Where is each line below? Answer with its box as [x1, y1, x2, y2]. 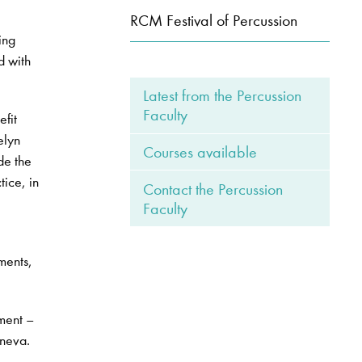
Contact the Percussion [142, 179, 283, 199]
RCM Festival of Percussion [129, 11, 297, 31]
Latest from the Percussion [142, 86, 301, 106]
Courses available [142, 142, 257, 162]
